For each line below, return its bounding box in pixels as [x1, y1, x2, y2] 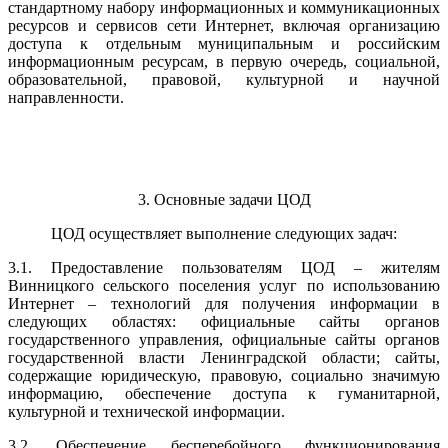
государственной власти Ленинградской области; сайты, [8, 349, 440, 366]
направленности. [8, 89, 124, 106]
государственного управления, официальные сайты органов [8, 331, 440, 348]
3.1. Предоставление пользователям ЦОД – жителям [8, 259, 440, 276]
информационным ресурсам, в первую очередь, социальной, [8, 53, 440, 70]
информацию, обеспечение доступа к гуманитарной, [8, 385, 440, 402]
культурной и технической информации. [8, 403, 285, 420]
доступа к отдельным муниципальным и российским [8, 35, 440, 52]
